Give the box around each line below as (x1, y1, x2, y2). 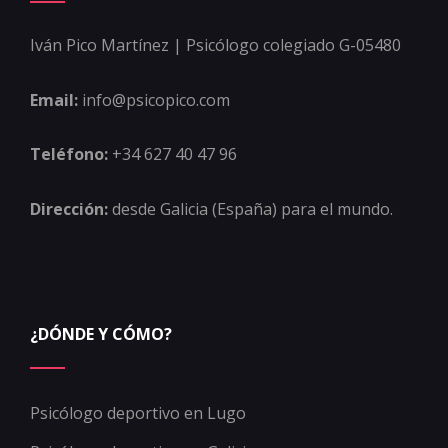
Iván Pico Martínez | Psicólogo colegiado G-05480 (30, 34, 401, 57)
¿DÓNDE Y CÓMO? (30, 322, 172, 345)
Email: (30, 88, 82, 111)
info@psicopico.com (82, 88, 230, 111)
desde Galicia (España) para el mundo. (112, 198, 393, 221)
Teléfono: (30, 143, 112, 166)
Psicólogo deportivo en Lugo (30, 401, 246, 424)
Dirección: (30, 198, 112, 221)
